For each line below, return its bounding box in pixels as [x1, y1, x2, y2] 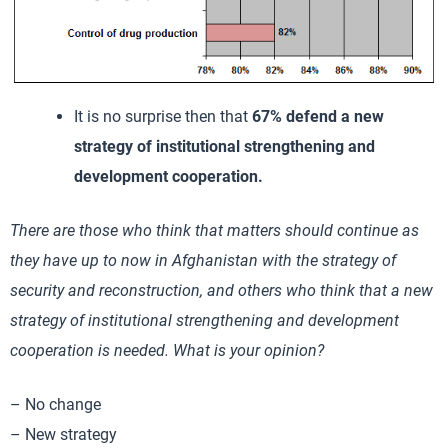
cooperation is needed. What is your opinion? [10, 340, 324, 360]
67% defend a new [252, 106, 384, 126]
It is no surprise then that [74, 106, 252, 126]
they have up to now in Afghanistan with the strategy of [10, 250, 396, 270]
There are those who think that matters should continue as [10, 220, 419, 240]
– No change [10, 394, 101, 414]
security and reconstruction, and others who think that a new [10, 280, 433, 300]
